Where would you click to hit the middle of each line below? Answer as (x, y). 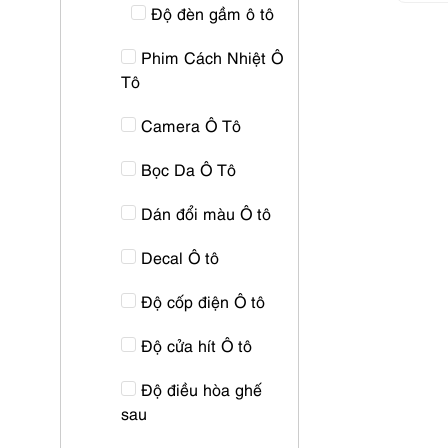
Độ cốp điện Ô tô (203, 301)
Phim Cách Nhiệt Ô (212, 57)
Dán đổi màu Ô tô (206, 213)
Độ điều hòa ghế (201, 389)
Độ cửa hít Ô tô (196, 345)
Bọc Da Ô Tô (188, 169)
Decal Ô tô (180, 257)
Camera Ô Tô (191, 125)
